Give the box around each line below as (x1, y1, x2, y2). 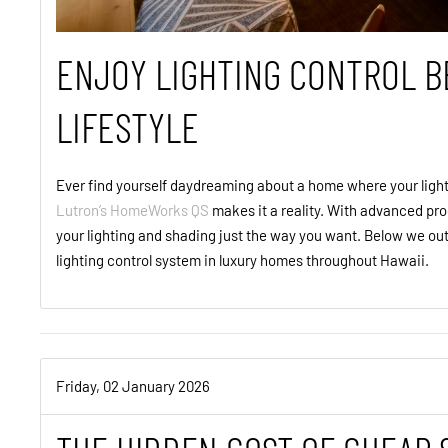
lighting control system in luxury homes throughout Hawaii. (56, 250, 432, 269)
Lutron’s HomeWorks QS (56, 200, 209, 219)
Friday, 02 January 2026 (56, 376, 210, 395)
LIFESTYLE (56, 101, 207, 151)
